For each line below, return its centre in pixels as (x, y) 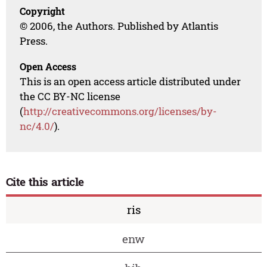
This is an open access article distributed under (131, 82)
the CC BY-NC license (70, 97)
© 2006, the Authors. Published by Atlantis (119, 26)
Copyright (43, 11)
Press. (34, 41)
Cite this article (45, 181)
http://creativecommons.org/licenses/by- (120, 111)
